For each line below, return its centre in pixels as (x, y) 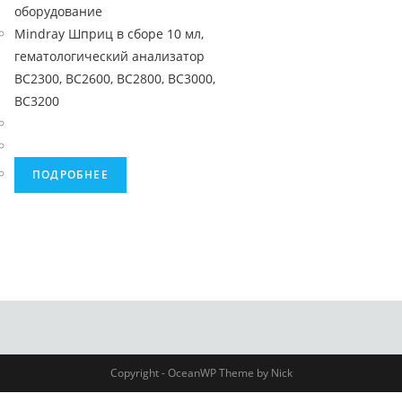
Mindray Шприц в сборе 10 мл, (109, 34)
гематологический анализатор (109, 56)
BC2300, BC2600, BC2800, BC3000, (115, 79)
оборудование (58, 11)
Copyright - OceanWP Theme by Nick (201, 373)
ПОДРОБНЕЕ (70, 175)
